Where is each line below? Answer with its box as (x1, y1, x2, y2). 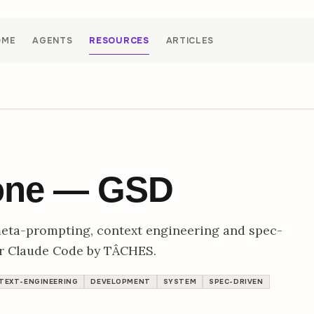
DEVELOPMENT (90, 278, 151, 287)
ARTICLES (165, 35, 214, 46)
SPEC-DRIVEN (209, 278, 264, 287)
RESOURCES (89, 35, 149, 46)
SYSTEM (163, 278, 197, 287)
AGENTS (32, 35, 73, 46)
